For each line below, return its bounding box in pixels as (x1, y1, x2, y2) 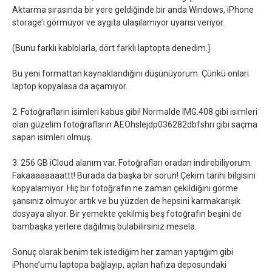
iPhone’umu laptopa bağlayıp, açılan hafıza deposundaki (12, 260, 226, 270)
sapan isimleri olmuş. (12, 132, 92, 142)
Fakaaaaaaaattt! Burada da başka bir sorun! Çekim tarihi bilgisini (12, 171, 256, 180)
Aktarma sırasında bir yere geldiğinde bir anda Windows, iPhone (12, 5, 254, 15)
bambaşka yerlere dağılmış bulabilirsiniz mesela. (12, 222, 197, 231)
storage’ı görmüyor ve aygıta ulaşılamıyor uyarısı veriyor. (12, 18, 225, 27)
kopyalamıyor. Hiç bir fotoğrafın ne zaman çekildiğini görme (12, 183, 238, 193)
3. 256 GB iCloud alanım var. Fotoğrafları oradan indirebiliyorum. (12, 158, 252, 168)
